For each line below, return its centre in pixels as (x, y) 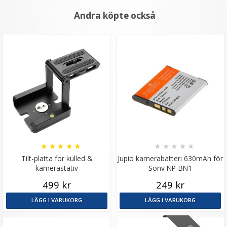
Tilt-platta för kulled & (57, 159)
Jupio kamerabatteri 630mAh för (170, 159)
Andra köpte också (115, 16)
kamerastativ (57, 168)
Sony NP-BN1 (170, 168)
